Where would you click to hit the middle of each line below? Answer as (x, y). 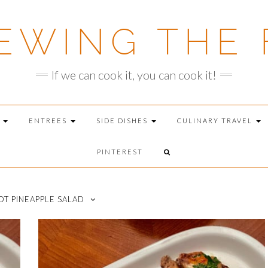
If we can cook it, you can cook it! (134, 75)
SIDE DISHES (123, 121)
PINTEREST (120, 152)
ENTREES (49, 121)
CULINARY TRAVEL (216, 121)
